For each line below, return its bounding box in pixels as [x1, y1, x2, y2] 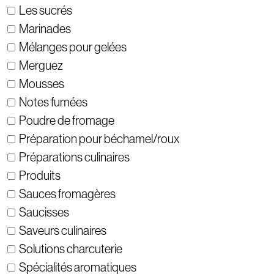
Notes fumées [19, 95, 87, 109]
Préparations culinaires [19, 150, 130, 165]
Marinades [19, 22, 71, 36]
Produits [19, 169, 61, 183]
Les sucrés [19, 4, 72, 18]
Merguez [19, 59, 63, 73]
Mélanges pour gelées [19, 40, 127, 54]
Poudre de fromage [19, 114, 114, 128]
